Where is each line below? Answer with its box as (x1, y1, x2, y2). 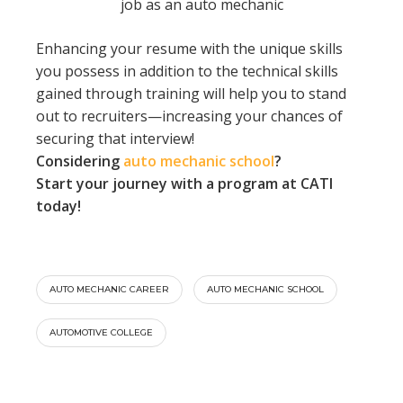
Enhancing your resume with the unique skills (36, 38, 343, 58)
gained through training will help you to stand (36, 83, 346, 103)
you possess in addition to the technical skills (36, 60, 338, 81)
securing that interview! (36, 128, 194, 148)
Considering (36, 150, 123, 171)
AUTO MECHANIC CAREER (49, 282, 169, 295)
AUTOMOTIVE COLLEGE (49, 326, 153, 338)
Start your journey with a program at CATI (36, 173, 333, 193)
